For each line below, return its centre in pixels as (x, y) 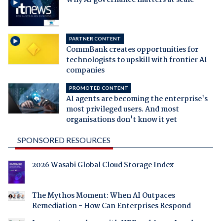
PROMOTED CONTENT (98, 88)
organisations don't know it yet (121, 120)
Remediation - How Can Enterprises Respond (111, 206)
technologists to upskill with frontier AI (136, 60)
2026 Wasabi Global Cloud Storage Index (103, 165)
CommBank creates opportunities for (132, 50)
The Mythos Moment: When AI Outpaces (103, 196)
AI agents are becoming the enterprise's (137, 99)
